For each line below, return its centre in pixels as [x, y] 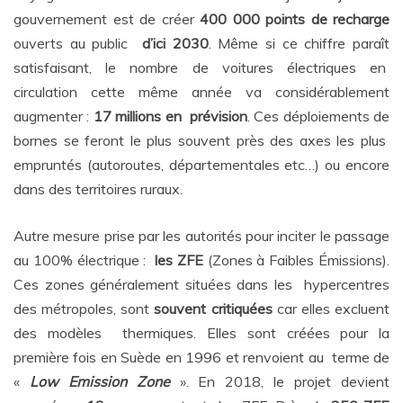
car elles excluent [333, 309]
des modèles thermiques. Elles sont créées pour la [201, 333]
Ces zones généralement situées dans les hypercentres [201, 285]
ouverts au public [78, 44]
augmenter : [54, 116]
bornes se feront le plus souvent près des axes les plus [201, 141]
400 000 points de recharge [295, 19]
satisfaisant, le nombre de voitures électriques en [201, 68]
